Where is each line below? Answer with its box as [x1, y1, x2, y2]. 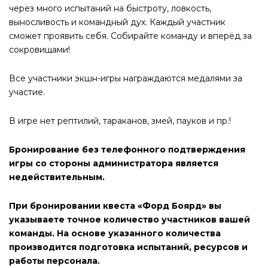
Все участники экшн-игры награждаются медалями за [9, 73, 242, 84]
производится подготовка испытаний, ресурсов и [9, 242, 248, 252]
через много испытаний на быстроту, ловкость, [9, 3, 211, 14]
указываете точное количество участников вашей [9, 214, 250, 225]
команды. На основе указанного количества [9, 228, 221, 239]
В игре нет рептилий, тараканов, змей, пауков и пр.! [9, 115, 231, 126]
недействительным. [9, 172, 105, 182]
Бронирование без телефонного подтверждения [9, 144, 245, 155]
